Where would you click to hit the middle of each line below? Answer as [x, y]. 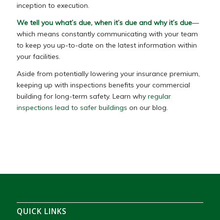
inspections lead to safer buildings [72, 107]
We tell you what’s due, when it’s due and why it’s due [104, 22]
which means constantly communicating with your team [107, 34]
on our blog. [147, 107]
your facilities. [38, 56]
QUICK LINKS [41, 211]
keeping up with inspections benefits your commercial [103, 85]
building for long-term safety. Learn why [82, 96]
